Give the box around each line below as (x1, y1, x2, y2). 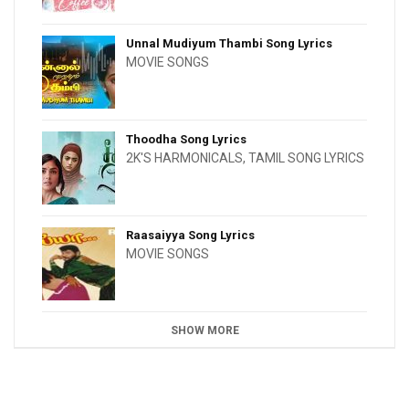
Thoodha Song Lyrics (126, 131, 246, 146)
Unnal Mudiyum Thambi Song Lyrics (126, 36, 332, 50)
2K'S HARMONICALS (126, 150, 243, 165)
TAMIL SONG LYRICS (248, 150, 364, 165)
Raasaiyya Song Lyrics (126, 227, 255, 242)
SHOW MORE (170, 323, 239, 337)
